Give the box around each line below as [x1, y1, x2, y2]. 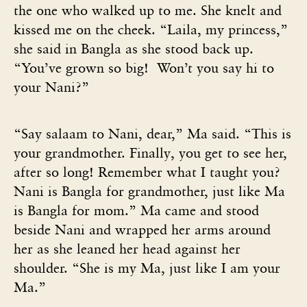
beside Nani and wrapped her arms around [14, 221, 271, 238]
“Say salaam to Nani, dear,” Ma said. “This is [14, 125, 291, 142]
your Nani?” [14, 78, 89, 95]
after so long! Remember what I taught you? [14, 163, 280, 180]
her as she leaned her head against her [14, 240, 241, 257]
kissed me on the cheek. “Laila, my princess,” [14, 21, 288, 38]
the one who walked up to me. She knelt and [14, 1, 282, 19]
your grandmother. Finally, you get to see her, [14, 144, 287, 161]
